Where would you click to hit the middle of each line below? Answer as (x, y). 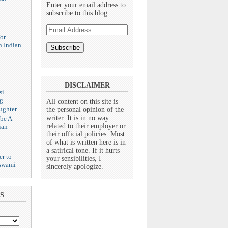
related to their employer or (86, 126)
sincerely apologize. (75, 167)
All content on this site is (82, 102)
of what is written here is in (86, 142)
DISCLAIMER (87, 85)
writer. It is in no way (78, 118)
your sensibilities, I (74, 159)
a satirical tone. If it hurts (83, 151)
